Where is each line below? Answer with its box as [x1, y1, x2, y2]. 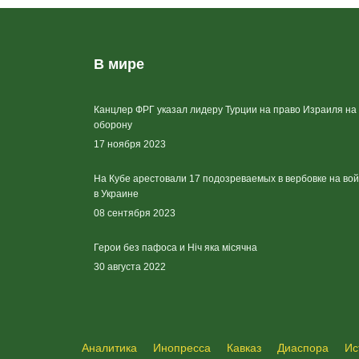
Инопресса [153, 341, 211, 354]
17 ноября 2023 [94, 139, 166, 150]
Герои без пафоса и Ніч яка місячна [94, 242, 257, 253]
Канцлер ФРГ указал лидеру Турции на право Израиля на [94, 104, 357, 115]
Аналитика [82, 341, 137, 354]
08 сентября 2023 [94, 208, 175, 219]
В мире [94, 56, 144, 72]
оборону [94, 119, 132, 131]
